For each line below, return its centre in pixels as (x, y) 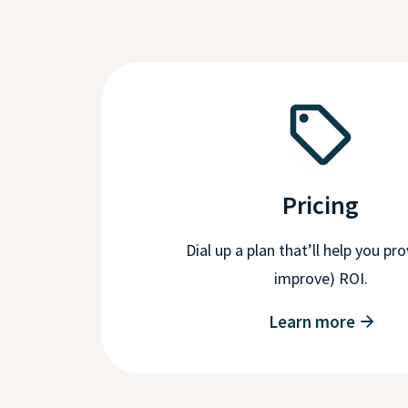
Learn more (311, 321)
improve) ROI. (321, 278)
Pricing (321, 204)
